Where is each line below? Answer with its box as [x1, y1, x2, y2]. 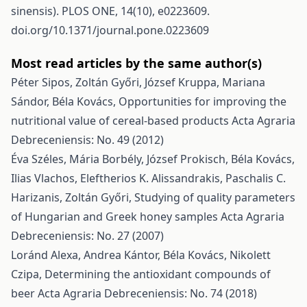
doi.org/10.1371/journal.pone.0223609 [11, 23, 209, 38]
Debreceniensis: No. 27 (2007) [11, 228, 164, 243]
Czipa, [11, 267, 45, 282]
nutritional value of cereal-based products [11, 113, 232, 128]
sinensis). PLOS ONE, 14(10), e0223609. [11, 3, 210, 19]
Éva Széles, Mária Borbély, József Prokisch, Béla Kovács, [11, 151, 295, 167]
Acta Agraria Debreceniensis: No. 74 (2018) [38, 286, 257, 301]
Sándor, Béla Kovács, [11, 94, 119, 109]
